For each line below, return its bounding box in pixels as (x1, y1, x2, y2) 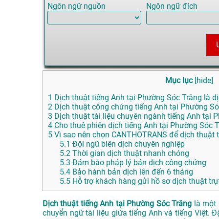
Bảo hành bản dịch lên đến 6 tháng (70, 167, 193, 177)
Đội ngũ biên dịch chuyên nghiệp (70, 139, 185, 149)
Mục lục (165, 76, 193, 86)
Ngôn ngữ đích (146, 1, 197, 11)
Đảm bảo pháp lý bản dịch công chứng (70, 158, 206, 168)
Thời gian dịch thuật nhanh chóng (70, 149, 189, 158)
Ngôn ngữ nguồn (47, 1, 106, 11)
